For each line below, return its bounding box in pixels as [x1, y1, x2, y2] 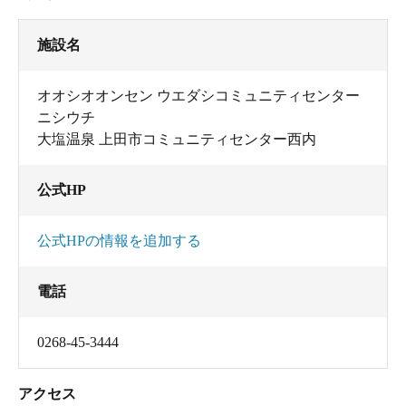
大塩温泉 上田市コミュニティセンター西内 [37, 130, 316, 147]
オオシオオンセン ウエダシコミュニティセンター [37, 87, 360, 103]
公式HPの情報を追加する [37, 232, 201, 248]
